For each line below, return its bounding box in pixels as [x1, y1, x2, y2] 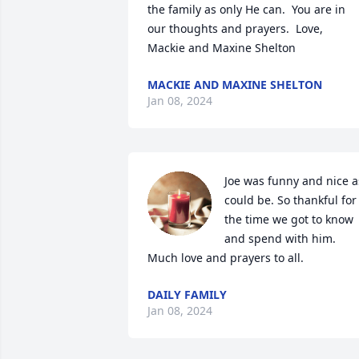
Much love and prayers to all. [147, 250, 304, 265]
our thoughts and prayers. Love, [147, 21, 323, 36]
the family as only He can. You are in [147, 2, 345, 17]
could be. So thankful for [224, 192, 357, 208]
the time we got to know [224, 212, 353, 227]
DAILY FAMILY [147, 287, 227, 302]
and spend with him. [224, 231, 336, 246]
